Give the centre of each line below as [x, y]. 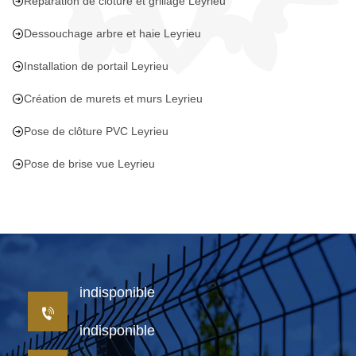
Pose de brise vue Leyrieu [89, 164]
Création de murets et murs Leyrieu [113, 99]
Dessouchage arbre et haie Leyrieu [112, 33]
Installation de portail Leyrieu [96, 66]
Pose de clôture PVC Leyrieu [96, 131]
